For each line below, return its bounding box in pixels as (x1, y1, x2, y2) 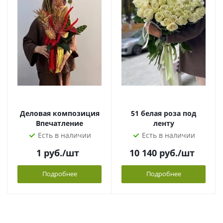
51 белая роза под (131, 109, 196, 118)
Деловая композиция (19, 109, 100, 118)
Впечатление (36, 118, 83, 128)
